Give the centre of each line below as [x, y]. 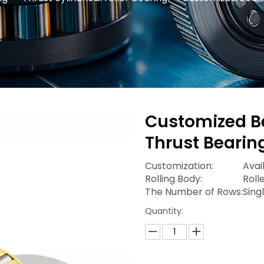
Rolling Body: [173, 179]
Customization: [179, 166]
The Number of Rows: [194, 192]
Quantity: [164, 211]
